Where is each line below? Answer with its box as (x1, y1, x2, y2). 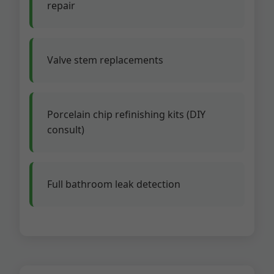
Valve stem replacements (47, 53, 163, 67)
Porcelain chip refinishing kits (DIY (47, 108, 206, 121)
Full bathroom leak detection (47, 177, 180, 191)
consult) (47, 123, 84, 136)
